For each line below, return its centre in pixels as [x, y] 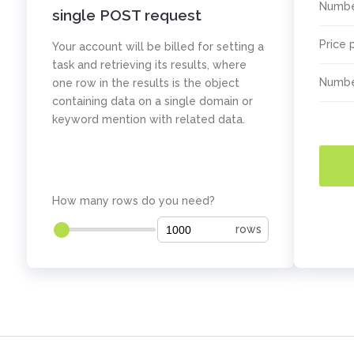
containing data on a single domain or [152, 101]
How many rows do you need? [133, 201]
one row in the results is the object [145, 83]
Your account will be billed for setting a [158, 47]
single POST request [126, 15]
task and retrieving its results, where [149, 65]
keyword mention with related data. [148, 119]
